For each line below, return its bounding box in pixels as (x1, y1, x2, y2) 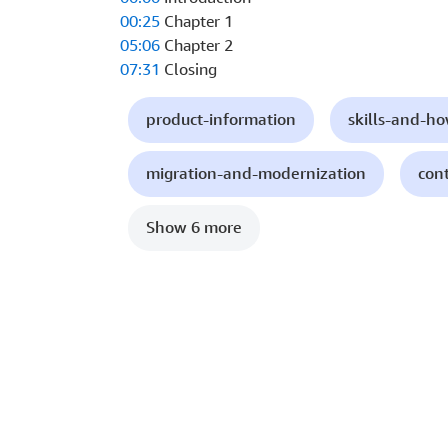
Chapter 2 (160, 35, 233, 56)
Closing (160, 59, 217, 80)
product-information (146, 109, 296, 130)
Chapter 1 (160, 11, 233, 32)
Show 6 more (146, 217, 242, 238)
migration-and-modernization (146, 163, 366, 184)
